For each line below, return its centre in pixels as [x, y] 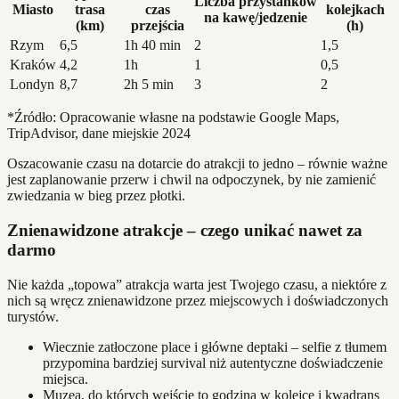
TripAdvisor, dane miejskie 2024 [99, 134]
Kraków [33, 65]
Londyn [32, 85]
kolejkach [355, 10]
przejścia [157, 26]
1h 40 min [152, 45]
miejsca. [65, 379]
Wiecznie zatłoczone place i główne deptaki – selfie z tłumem [215, 346]
